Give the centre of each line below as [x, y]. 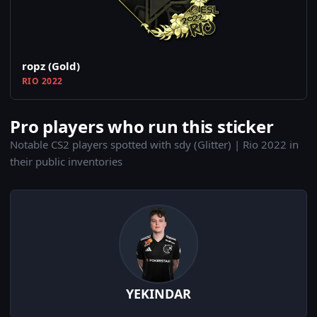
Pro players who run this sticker [142, 127]
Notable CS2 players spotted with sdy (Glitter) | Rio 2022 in [154, 145]
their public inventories [66, 162]
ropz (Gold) [51, 66]
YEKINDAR [158, 294]
